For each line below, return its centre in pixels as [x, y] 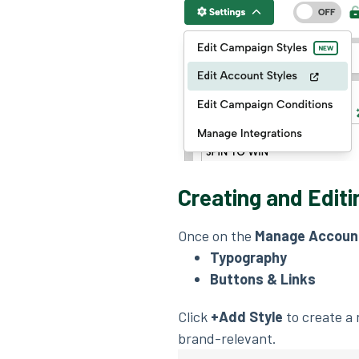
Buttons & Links [263, 279]
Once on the [216, 236]
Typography [248, 257]
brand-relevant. [227, 338]
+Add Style [247, 317]
